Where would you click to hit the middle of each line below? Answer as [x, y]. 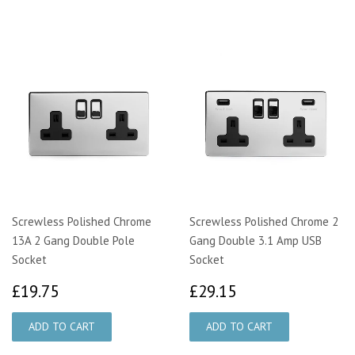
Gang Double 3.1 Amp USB [256, 241]
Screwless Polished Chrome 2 [264, 222]
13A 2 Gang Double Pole [73, 241]
